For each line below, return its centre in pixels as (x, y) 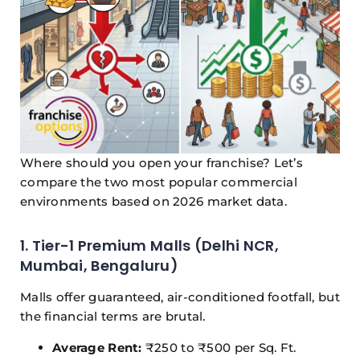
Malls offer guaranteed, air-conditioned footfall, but (180, 297)
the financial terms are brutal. (113, 317)
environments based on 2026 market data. (153, 202)
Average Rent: (97, 348)
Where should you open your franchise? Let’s (162, 163)
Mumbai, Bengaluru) (100, 266)
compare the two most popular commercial (159, 182)
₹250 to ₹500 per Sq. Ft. (219, 348)
